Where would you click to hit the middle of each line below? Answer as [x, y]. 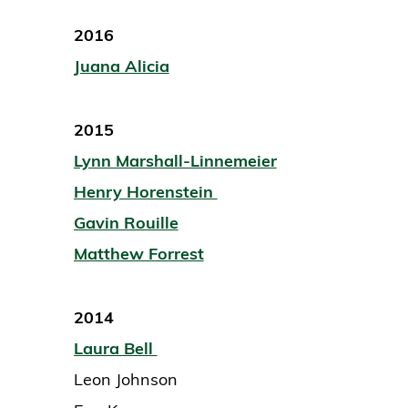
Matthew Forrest [138, 254]
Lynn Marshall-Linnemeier [175, 161]
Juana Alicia [121, 66]
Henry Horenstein [145, 192]
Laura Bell [115, 349]
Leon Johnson [127, 380]
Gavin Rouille [126, 223]
